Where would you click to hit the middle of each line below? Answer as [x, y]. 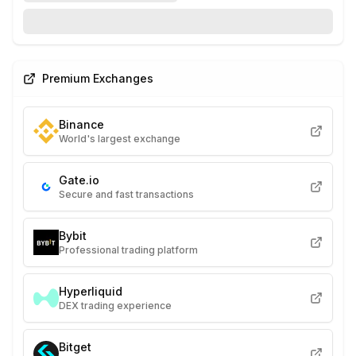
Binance [81, 124]
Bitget [75, 347]
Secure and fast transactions [126, 194]
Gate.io [79, 180]
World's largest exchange [120, 139]
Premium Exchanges [98, 78]
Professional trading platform [128, 250]
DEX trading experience [115, 306]
